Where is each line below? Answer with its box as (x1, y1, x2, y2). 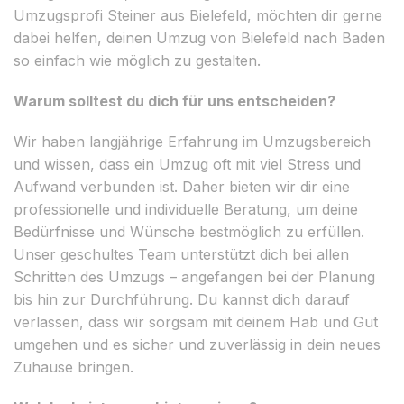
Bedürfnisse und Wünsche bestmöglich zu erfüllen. (14, 222, 364, 241)
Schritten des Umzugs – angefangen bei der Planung (14, 267, 375, 286)
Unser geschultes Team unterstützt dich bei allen (14, 244, 349, 263)
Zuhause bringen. (14, 357, 133, 376)
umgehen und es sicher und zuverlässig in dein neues (14, 335, 381, 353)
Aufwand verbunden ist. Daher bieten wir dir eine (14, 177, 350, 196)
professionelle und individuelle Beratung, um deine (14, 199, 358, 218)
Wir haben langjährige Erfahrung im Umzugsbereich (14, 132, 371, 151)
